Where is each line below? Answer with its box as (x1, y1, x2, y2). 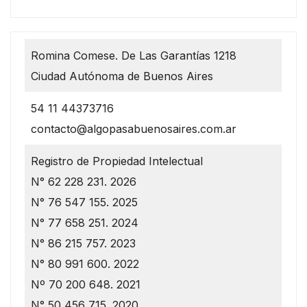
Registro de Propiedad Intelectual (31, 153, 203, 168)
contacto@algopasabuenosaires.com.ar (31, 121, 236, 136)
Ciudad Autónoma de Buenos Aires (31, 69, 213, 83)
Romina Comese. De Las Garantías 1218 (31, 48, 236, 62)
